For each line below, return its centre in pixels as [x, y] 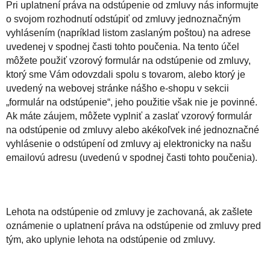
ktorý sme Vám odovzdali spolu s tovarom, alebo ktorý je [126, 74]
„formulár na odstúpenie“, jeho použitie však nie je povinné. [132, 102]
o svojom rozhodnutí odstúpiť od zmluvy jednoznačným [123, 19]
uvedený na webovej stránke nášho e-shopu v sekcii [118, 88]
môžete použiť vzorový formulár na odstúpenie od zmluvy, [128, 60]
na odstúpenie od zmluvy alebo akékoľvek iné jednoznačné [133, 130]
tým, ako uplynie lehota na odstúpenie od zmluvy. [111, 239]
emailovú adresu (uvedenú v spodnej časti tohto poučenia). [133, 157]
